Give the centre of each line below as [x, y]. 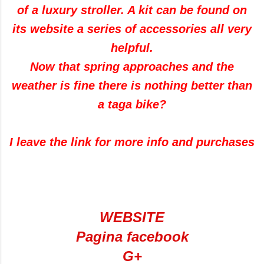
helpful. [132, 47]
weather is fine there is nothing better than [132, 85]
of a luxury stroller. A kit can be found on [132, 10]
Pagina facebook [132, 236]
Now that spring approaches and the [132, 66]
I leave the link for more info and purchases [132, 142]
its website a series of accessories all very [132, 29]
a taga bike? [132, 104]
